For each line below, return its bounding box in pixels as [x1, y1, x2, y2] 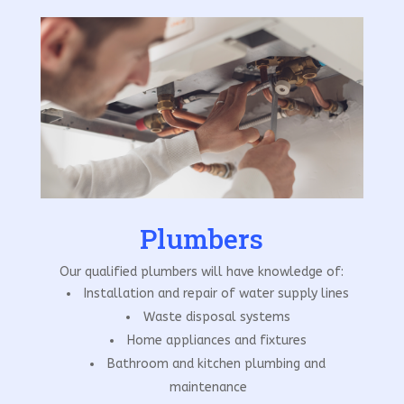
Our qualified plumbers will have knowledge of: [60, 264, 344, 280]
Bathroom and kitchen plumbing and [107, 356, 326, 372]
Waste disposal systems [142, 309, 290, 326]
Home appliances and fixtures [126, 333, 307, 349]
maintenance [169, 380, 247, 396]
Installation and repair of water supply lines [84, 286, 350, 302]
